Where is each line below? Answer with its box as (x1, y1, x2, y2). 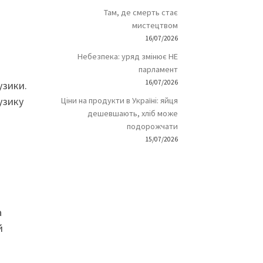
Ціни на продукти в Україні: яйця (60, 95, 178, 106)
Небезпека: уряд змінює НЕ (77, 51, 178, 62)
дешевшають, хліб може (87, 108, 178, 119)
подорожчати (126, 121, 178, 132)
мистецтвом (131, 20, 178, 31)
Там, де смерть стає (103, 7, 178, 18)
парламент (138, 64, 178, 75)
